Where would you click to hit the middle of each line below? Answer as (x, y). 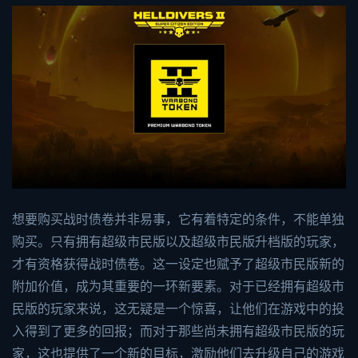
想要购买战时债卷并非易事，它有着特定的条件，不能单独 (178, 220)
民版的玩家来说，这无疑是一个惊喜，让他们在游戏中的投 (178, 309)
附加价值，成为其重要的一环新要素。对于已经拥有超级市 (178, 287)
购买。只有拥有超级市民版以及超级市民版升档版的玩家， (178, 242)
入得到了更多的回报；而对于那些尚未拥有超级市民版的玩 (178, 332)
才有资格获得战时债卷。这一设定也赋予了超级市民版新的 (178, 265)
